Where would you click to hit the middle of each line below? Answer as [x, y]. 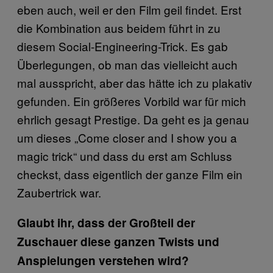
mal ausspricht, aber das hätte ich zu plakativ [135, 82]
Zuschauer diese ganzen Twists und [118, 241]
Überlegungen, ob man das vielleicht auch [127, 64]
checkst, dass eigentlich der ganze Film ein [130, 174]
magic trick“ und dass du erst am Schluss [125, 155]
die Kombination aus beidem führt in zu [119, 27]
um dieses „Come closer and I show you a [127, 137]
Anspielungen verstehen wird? [103, 260]
